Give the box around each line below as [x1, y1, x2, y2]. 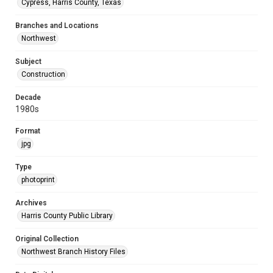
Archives [15, 199, 47, 207]
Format [15, 127, 40, 135]
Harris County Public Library [21, 211, 113, 220]
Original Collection [15, 235, 79, 243]
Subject [15, 57, 41, 66]
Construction [21, 70, 65, 79]
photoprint [21, 175, 55, 184]
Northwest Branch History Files [21, 247, 126, 256]
